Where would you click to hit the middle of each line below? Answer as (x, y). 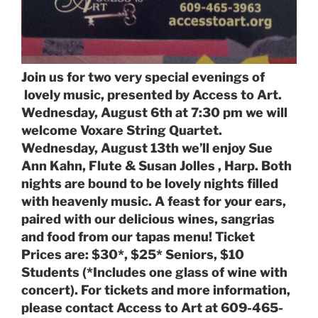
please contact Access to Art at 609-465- (152, 307)
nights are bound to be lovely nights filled (150, 183)
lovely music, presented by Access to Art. (152, 94)
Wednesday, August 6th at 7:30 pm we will (154, 112)
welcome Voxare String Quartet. (122, 130)
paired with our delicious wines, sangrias (148, 219)
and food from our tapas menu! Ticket (138, 236)
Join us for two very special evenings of (143, 77)
